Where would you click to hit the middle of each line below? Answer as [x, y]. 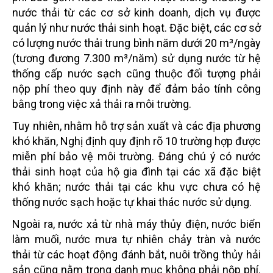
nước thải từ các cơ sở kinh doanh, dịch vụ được [136, 12]
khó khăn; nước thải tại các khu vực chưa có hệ [136, 187]
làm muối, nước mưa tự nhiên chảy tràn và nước [136, 239]
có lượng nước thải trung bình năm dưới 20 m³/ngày [136, 43]
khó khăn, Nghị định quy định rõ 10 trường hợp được [136, 141]
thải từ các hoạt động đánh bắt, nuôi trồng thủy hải [136, 254]
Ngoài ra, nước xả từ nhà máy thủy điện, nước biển [136, 224]
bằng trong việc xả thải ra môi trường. [102, 104]
